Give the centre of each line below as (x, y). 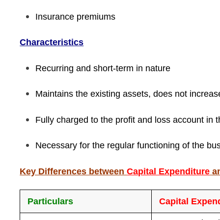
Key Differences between (73, 171)
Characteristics (52, 42)
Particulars (51, 201)
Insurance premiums (76, 16)
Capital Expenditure (168, 171)
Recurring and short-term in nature (103, 68)
